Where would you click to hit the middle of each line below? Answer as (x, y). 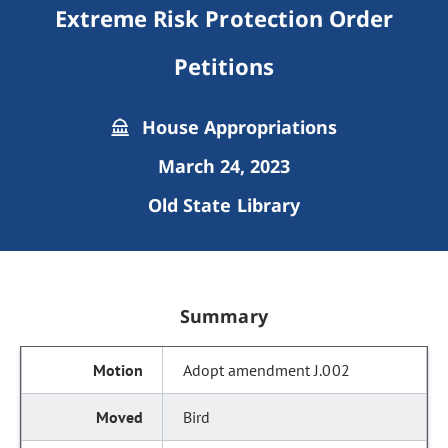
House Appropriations (237, 127)
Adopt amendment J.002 (266, 370)
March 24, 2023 (224, 166)
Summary (224, 316)
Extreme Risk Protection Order (224, 18)
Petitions (224, 66)
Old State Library (224, 205)
